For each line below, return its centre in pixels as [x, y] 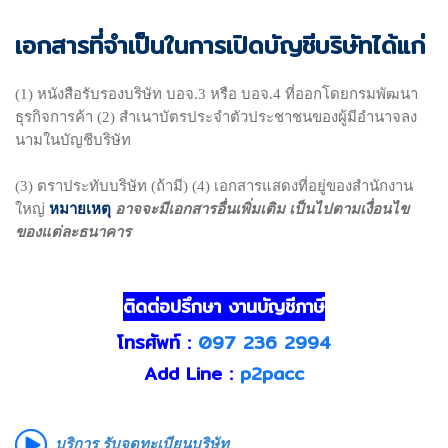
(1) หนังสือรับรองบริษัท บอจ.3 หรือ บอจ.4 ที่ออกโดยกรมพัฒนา [216, 93]
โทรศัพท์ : [157, 342]
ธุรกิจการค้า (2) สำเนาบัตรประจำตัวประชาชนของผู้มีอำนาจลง [216, 116]
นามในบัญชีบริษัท [73, 139]
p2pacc [272, 373]
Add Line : [188, 373]
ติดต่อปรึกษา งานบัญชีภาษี [224, 306]
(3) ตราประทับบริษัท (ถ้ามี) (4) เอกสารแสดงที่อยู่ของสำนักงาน [214, 185]
